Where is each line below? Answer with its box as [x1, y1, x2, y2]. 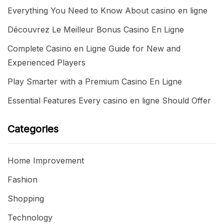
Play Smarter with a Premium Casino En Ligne [7, 76, 182, 86]
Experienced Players [7, 57, 85, 67]
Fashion [7, 174, 37, 184]
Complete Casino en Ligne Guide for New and [7, 43, 180, 53]
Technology [7, 212, 52, 222]
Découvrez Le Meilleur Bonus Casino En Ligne [7, 24, 184, 34]
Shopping [7, 193, 44, 203]
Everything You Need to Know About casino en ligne [7, 5, 207, 15]
